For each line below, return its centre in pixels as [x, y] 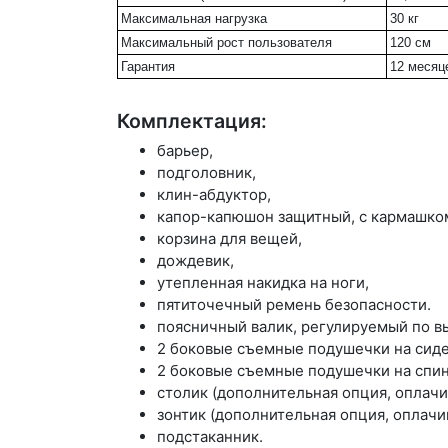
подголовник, [206, 173]
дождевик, [195, 261]
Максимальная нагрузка [194, 19]
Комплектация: [192, 120]
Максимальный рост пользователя [226, 43]
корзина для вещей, [229, 239]
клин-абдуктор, [214, 195]
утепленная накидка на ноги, [263, 283]
